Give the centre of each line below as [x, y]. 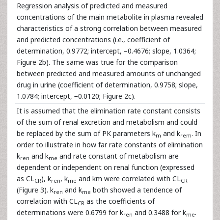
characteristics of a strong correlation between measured [109, 28]
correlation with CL [47, 201]
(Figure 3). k [35, 190]
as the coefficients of [120, 201]
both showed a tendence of [136, 190]
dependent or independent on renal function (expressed [106, 167]
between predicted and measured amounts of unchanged [109, 73]
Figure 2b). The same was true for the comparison [97, 62]
